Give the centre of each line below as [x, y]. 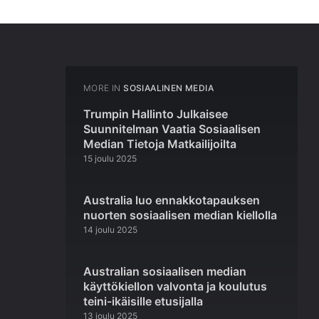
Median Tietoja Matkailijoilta [160, 144]
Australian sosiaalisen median [165, 272]
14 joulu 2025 [110, 230]
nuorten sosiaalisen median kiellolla [180, 215]
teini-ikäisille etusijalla [143, 302]
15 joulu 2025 [110, 159]
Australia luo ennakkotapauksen [172, 200]
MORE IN [102, 88]
